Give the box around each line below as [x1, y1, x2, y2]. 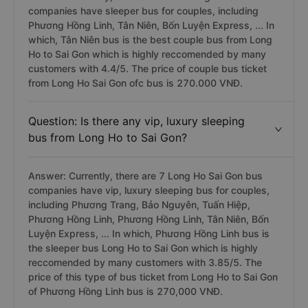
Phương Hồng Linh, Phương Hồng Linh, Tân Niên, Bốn [28, 213, 269, 225]
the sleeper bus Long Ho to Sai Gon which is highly [28, 242, 258, 254]
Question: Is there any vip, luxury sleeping [28, 114, 245, 128]
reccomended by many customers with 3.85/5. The [28, 256, 262, 268]
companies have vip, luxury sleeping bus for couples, [28, 184, 269, 196]
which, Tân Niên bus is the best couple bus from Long [28, 34, 272, 45]
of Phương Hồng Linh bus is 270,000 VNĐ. [28, 285, 223, 297]
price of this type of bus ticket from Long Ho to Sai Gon [28, 271, 278, 283]
